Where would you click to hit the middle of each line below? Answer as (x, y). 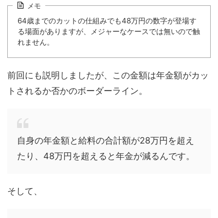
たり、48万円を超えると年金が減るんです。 (106, 156)
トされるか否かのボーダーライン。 (77, 91)
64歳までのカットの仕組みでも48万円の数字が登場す (107, 21)
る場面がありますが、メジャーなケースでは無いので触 (109, 32)
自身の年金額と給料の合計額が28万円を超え (106, 141)
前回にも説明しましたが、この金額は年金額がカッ (108, 75)
